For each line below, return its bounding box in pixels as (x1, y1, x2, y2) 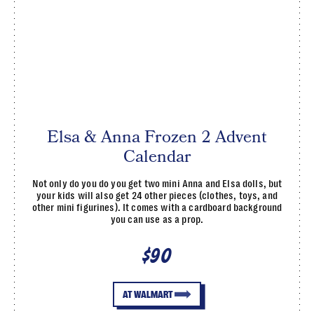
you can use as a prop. (110, 213, 204, 226)
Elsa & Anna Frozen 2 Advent (47, 125, 267, 149)
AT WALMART (122, 289, 173, 300)
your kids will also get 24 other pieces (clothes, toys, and (36, 189, 278, 202)
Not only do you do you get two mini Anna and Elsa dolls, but (32, 177, 282, 190)
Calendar (123, 145, 191, 168)
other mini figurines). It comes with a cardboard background (32, 201, 282, 214)
